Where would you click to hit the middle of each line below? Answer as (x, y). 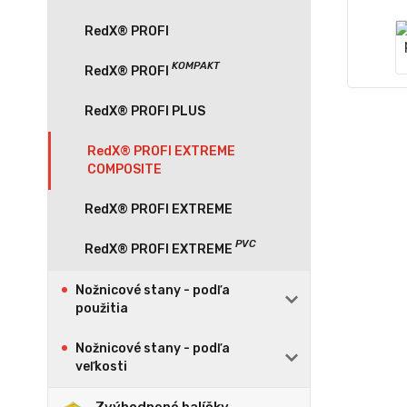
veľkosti (101, 367)
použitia (102, 308)
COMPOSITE (124, 169)
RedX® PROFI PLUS (145, 111)
